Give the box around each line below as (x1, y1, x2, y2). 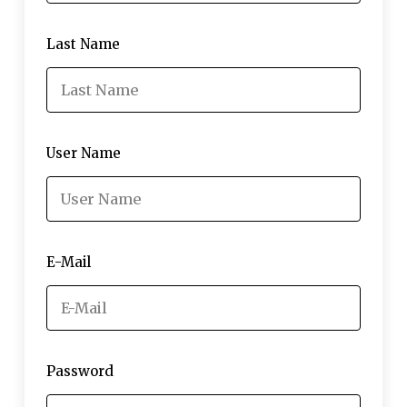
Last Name (45, 35, 120, 53)
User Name (45, 144, 121, 162)
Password (45, 362, 114, 380)
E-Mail (45, 253, 91, 271)
